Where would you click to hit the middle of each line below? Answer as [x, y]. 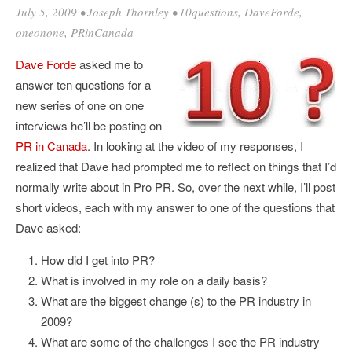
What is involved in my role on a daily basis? [154, 280]
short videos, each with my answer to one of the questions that [175, 207]
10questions [209, 12]
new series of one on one [80, 105]
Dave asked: [48, 227]
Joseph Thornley [128, 12]
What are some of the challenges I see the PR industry [180, 341]
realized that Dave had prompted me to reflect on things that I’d [176, 166]
